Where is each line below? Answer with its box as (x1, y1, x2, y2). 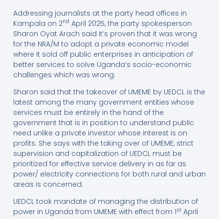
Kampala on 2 (13, 18, 63, 28)
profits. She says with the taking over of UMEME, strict (13, 138, 194, 149)
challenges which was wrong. (13, 69, 117, 80)
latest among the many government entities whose (13, 97, 194, 108)
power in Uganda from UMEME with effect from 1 (13, 207, 176, 217)
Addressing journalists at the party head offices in (13, 8, 187, 18)
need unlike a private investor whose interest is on (13, 128, 187, 138)
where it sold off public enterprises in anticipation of (13, 49, 193, 59)
